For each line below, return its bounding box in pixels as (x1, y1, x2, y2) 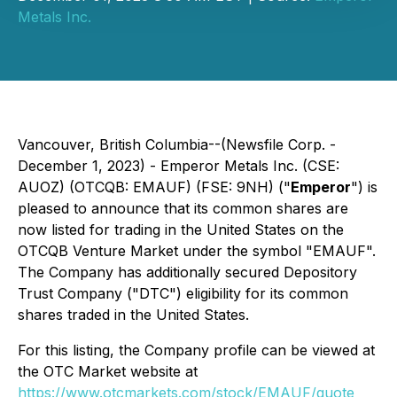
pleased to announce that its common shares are (18, 199, 348, 217)
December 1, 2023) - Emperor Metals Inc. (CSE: (18, 157, 339, 175)
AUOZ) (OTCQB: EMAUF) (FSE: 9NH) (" (18, 178, 291, 196)
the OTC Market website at (18, 362, 198, 380)
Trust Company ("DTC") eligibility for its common (18, 284, 348, 302)
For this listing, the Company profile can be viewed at (18, 341, 375, 359)
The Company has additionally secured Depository (18, 263, 357, 281)
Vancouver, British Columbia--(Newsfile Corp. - (18, 136, 336, 153)
